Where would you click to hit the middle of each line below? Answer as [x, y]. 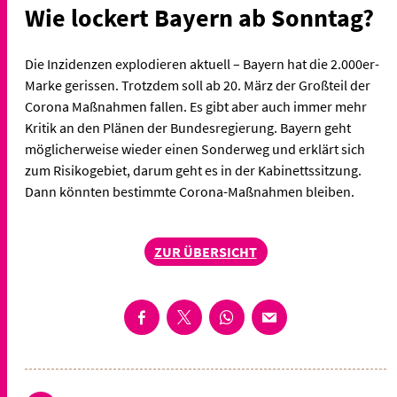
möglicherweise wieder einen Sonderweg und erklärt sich [195, 148]
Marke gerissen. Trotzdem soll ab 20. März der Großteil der [198, 85]
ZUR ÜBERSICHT [205, 251]
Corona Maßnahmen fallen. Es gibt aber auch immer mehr [196, 106]
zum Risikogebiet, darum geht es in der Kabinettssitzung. [193, 170]
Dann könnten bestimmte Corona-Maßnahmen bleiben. [190, 191]
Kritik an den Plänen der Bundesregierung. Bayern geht [188, 127]
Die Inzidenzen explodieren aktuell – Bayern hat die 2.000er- [202, 63]
